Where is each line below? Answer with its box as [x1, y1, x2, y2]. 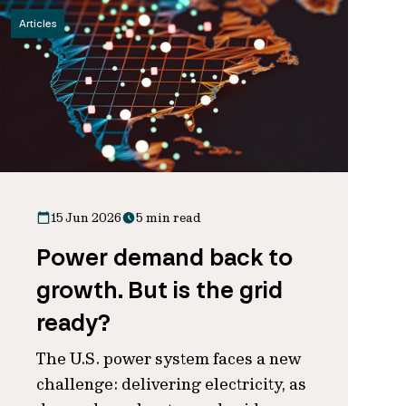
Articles [19, 17, 56, 30]
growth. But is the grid [36, 275, 283, 305]
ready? [36, 307, 111, 338]
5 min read [136, 209, 201, 226]
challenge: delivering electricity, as [36, 373, 306, 394]
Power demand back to [36, 242, 293, 273]
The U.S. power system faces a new [36, 348, 301, 369]
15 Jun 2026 [51, 209, 121, 226]
